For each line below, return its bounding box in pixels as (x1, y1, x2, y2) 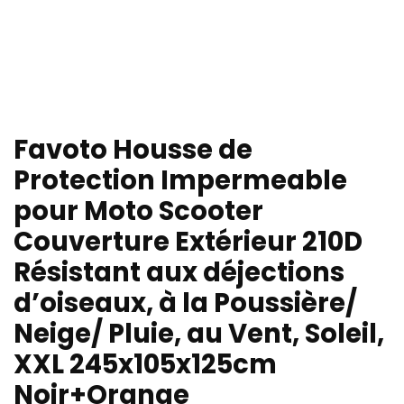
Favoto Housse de (14, 132, 252, 169)
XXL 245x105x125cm (14, 346, 277, 383)
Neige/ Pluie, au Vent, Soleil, (14, 316, 384, 353)
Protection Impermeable (14, 162, 347, 199)
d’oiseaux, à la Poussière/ (14, 285, 357, 322)
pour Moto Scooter (14, 193, 263, 230)
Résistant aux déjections (14, 254, 344, 291)
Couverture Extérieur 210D (14, 224, 363, 261)
